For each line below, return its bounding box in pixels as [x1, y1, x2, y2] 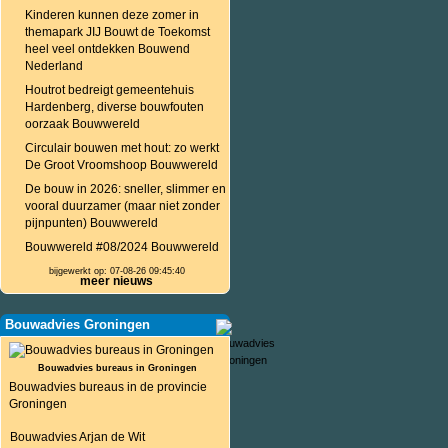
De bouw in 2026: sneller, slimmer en [25, 182, 226, 196]
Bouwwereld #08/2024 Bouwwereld [25, 240, 219, 254]
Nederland [25, 59, 83, 73]
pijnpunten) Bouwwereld [25, 216, 158, 230]
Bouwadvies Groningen [5, 317, 150, 332]
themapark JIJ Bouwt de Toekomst [25, 25, 210, 39]
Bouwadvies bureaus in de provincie [9, 380, 207, 394]
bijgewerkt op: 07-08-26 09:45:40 [49, 266, 186, 276]
